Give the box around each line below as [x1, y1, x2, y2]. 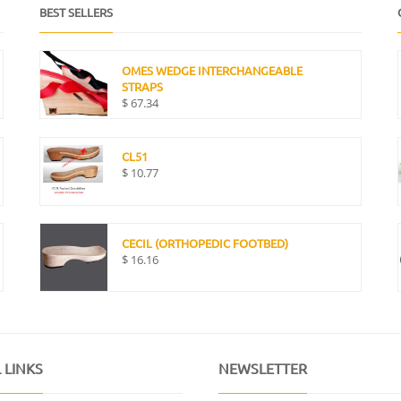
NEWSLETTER [218, 358, 307, 377]
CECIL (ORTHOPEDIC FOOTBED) [122, 235, 289, 252]
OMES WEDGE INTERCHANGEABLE [122, 63, 303, 79]
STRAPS [122, 79, 164, 95]
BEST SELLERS [38, 4, 113, 20]
